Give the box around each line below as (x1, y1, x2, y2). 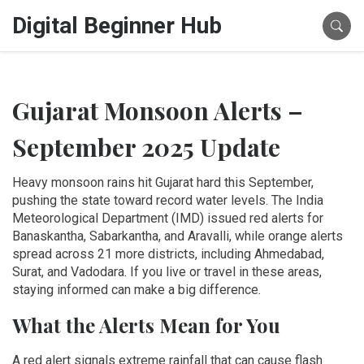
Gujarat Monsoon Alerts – (12, 94, 303, 127)
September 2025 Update (12, 131, 280, 163)
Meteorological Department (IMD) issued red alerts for (12, 210, 323, 226)
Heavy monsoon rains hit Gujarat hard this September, (12, 175, 314, 190)
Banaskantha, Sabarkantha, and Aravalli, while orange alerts (12, 228, 343, 244)
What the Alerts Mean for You (12, 312, 280, 338)
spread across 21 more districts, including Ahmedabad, (12, 246, 324, 262)
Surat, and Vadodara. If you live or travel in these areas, (12, 264, 322, 279)
